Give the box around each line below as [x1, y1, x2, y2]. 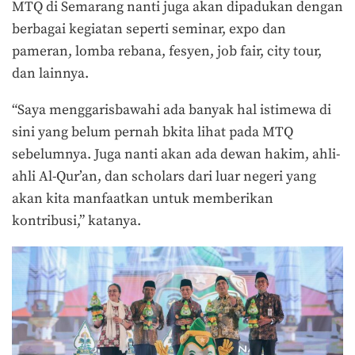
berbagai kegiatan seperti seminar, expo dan [12, 21, 286, 39]
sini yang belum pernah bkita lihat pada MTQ [12, 124, 293, 142]
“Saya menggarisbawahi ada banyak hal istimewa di [12, 101, 331, 120]
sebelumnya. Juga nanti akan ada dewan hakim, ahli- [12, 146, 340, 164]
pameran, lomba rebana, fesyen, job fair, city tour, [12, 43, 322, 61]
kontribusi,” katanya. [12, 212, 141, 231]
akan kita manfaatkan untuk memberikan [12, 190, 273, 208]
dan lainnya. [12, 65, 89, 83]
